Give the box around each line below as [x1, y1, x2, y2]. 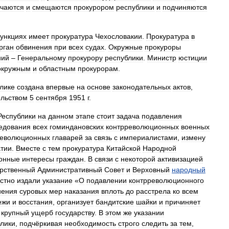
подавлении [86, 176, 127, 185]
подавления [142, 112, 182, 120]
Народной [143, 144, 176, 152]
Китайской [106, 144, 141, 152]
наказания [64, 187, 99, 195]
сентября [36, 94, 67, 102]
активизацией [157, 155, 203, 163]
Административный [37, 166, 102, 174]
